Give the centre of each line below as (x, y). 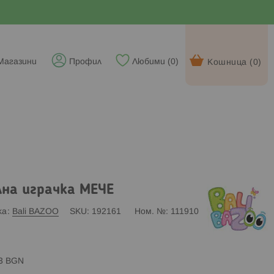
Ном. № (150, 212)
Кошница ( (230, 63)
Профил (85, 62)
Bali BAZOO (35, 212)
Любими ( (151, 62)
